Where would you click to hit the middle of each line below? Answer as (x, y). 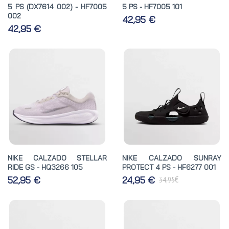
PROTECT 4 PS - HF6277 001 (169, 167)
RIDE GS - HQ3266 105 (45, 167)
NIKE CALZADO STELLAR (57, 158)
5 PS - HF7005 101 (152, 6)
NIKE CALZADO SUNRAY (172, 158)
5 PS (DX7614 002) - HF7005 (57, 6)
